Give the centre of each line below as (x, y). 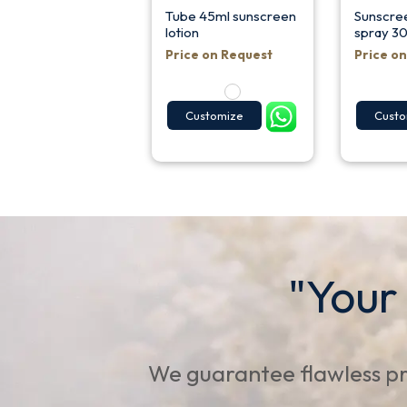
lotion (182, 32)
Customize (214, 116)
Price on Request (218, 54)
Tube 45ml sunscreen (230, 15)
